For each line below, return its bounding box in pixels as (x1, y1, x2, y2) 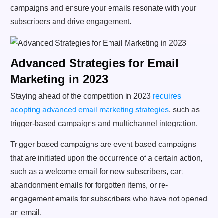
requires (153, 92, 181, 101)
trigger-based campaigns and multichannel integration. (10, 119, 198, 128)
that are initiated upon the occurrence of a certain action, (10, 154, 202, 163)
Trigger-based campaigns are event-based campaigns (10, 140, 196, 149)
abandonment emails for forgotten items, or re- (10, 181, 168, 190)
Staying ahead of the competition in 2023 (10, 92, 153, 101)
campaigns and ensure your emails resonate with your (10, 4, 196, 13)
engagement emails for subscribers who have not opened (10, 195, 207, 203)
